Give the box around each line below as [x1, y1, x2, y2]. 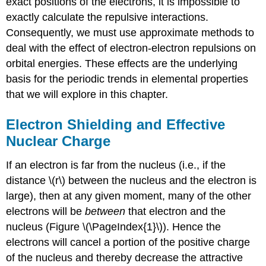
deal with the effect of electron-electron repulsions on [6, 42, 256, 54]
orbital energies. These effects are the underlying [6, 57, 238, 69]
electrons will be [6, 205, 85, 217]
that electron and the [125, 205, 226, 217]
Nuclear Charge [6, 132, 111, 149]
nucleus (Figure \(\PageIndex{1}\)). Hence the [6, 220, 221, 233]
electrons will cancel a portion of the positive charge [6, 236, 251, 248]
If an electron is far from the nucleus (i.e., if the [6, 159, 226, 171]
